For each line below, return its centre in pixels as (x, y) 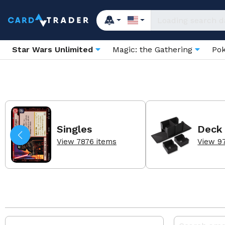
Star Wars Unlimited (52, 49)
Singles (75, 129)
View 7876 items (87, 141)
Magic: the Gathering (154, 49)
